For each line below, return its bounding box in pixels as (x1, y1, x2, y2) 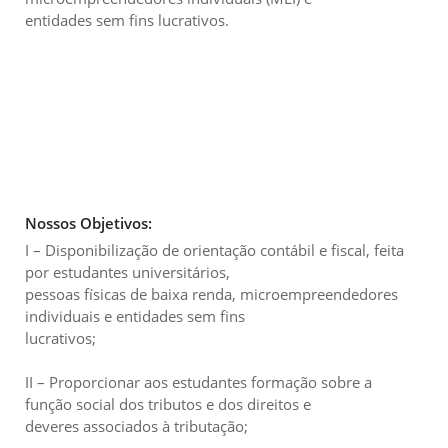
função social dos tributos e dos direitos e (25, 393, 311, 414)
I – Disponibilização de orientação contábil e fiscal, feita (25, 239, 404, 260)
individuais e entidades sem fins (25, 305, 245, 326)
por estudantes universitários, (25, 261, 230, 282)
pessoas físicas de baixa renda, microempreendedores (25, 283, 398, 304)
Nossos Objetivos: (25, 212, 152, 233)
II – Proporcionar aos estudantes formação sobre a (25, 371, 372, 392)
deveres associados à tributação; (25, 415, 248, 436)
